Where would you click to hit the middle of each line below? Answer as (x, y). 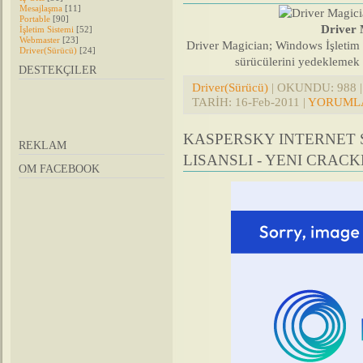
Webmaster (40, 40)
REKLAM (43, 145)
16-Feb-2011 (267, 101)
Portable (35, 19)
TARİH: (214, 101)
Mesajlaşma (41, 8)
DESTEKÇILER (58, 70)
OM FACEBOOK (59, 169)
